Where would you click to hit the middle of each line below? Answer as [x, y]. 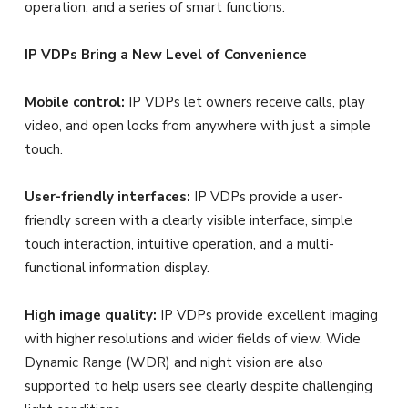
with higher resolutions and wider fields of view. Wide [193, 339]
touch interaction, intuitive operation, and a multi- [179, 245]
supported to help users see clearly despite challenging [199, 387]
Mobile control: [75, 102]
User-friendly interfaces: [107, 197]
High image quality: [91, 316]
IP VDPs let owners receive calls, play [245, 102]
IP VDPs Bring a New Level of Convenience [166, 55]
